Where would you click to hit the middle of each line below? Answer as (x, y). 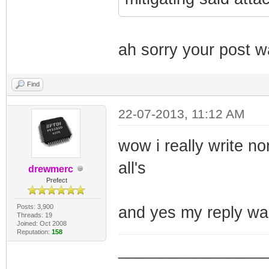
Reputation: (34, 231)
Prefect (56, 180)
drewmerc (50, 169)
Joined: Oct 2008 (41, 223)
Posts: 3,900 (35, 206)
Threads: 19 (34, 215)
